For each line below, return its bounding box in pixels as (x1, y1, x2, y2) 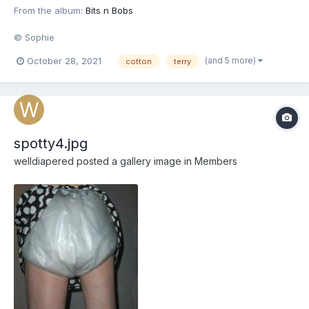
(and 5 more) (205, 54, 258, 66)
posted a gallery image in (74, 155, 195, 168)
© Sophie (14, 31, 54, 43)
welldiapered (14, 155, 74, 168)
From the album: (14, 4, 86, 16)
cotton (126, 56, 152, 66)
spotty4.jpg (14, 135, 88, 152)
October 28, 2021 (27, 55, 101, 67)
